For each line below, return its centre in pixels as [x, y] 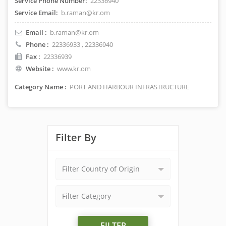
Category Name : [41, 87]
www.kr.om [74, 69]
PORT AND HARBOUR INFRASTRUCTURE [129, 87]
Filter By [76, 137]
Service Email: [36, 13]
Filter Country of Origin [101, 169]
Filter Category [87, 196]
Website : [40, 69]
